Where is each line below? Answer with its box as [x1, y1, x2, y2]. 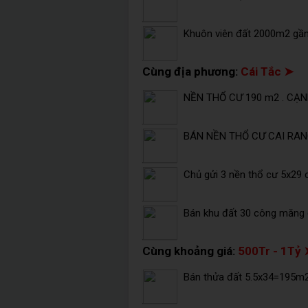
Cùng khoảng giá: [142, 244, 238, 258]
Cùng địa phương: [142, 65, 241, 79]
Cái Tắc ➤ [241, 65, 294, 79]
